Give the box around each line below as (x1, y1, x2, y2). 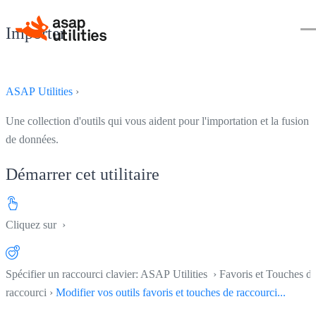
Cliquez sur (6, 218, 59, 231)
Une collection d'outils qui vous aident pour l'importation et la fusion (6, 114, 309, 127)
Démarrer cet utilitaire (6, 164, 159, 183)
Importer (6, 23, 66, 42)
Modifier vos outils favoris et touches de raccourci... (56, 286, 286, 298)
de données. (6, 133, 59, 145)
